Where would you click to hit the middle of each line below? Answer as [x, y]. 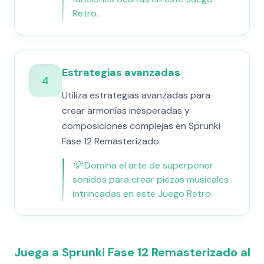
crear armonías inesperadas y [126, 110]
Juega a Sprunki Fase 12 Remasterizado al [132, 252]
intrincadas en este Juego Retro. [143, 194]
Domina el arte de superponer [149, 165]
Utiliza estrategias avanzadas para [136, 95]
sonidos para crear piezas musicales [151, 179]
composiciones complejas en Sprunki [141, 126]
